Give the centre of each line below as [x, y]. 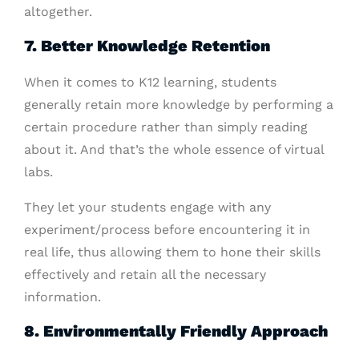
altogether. [58, 12]
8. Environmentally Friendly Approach [176, 331]
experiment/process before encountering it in [167, 230]
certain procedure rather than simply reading [166, 127]
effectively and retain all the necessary [145, 274]
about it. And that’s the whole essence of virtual [174, 149]
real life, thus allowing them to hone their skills [172, 252]
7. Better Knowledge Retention [147, 46]
